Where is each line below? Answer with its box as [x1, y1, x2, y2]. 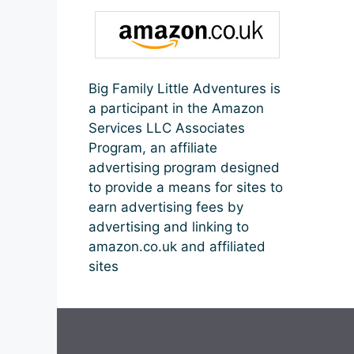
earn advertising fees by [88, 198, 243, 215]
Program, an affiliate [88, 139, 217, 156]
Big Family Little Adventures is [88, 80, 281, 96]
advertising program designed [88, 159, 280, 175]
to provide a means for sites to [88, 179, 283, 195]
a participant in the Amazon [88, 100, 264, 116]
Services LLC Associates [88, 119, 245, 136]
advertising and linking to [88, 218, 249, 235]
